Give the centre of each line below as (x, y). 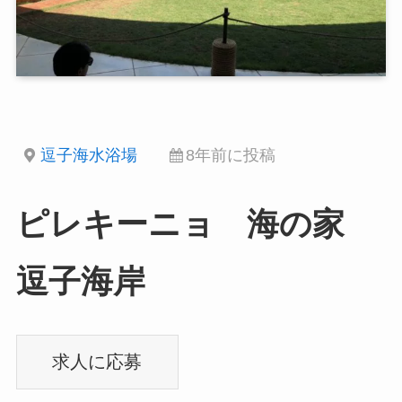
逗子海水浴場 (88, 156)
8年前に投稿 (230, 156)
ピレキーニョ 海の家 (196, 225)
